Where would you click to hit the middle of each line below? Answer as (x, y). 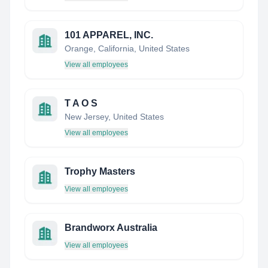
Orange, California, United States (127, 48)
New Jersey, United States (114, 117)
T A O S (81, 103)
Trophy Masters (100, 171)
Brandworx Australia (111, 228)
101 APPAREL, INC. (109, 35)
